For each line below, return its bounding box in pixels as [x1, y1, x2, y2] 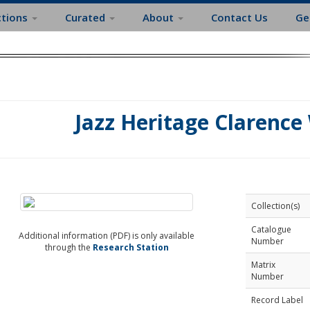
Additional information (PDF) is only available [19, 230, 195, 241]
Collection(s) [250, 200, 300, 212]
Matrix [250, 259, 275, 271]
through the [44, 241, 93, 253]
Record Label [250, 294, 303, 306]
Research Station [92, 241, 169, 253]
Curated [65, 10, 108, 24]
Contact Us [211, 10, 268, 24]
